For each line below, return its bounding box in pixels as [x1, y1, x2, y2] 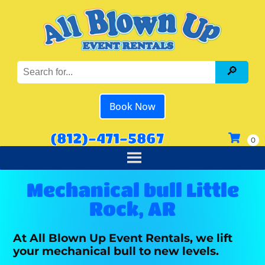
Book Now [109, 100, 156, 114]
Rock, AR [89, 198, 176, 220]
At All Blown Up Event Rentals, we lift [13, 231, 233, 245]
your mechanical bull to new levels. [13, 244, 219, 258]
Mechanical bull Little [26, 179, 239, 201]
